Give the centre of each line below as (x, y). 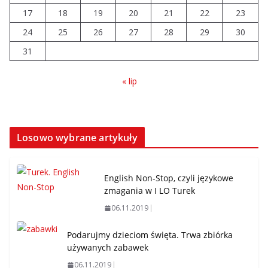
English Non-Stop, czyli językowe (169, 178)
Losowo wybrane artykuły (77, 138)
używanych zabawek (108, 247)
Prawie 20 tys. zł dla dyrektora (164, 7)
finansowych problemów (153, 32)
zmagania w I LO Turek (150, 191)
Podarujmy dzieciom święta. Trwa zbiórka (150, 235)
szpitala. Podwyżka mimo (154, 19)
